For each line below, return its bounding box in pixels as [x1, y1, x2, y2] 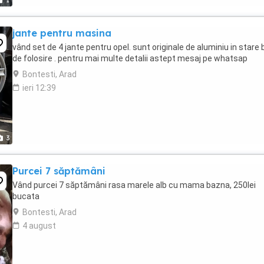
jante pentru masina [12, 27, 111, 39]
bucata [12, 192, 39, 201]
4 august [22, 221, 56, 230]
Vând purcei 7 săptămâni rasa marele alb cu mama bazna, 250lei [12, 180, 256, 190]
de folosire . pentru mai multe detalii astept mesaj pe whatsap [12, 54, 247, 63]
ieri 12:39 [22, 83, 56, 93]
